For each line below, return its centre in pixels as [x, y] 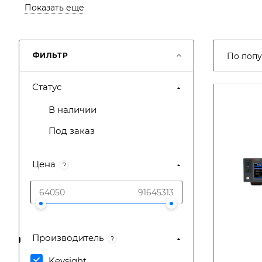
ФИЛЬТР [51, 55]
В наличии [73, 110]
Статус [47, 87]
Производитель [68, 238]
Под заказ [72, 131]
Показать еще [54, 8]
